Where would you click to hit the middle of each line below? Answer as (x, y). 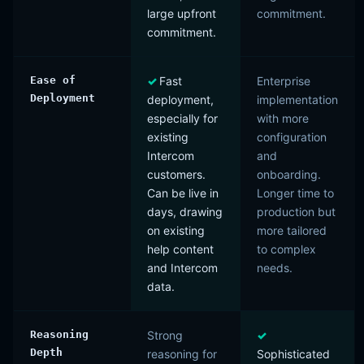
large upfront (182, 13)
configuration (292, 137)
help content (180, 249)
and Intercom (182, 268)
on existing (176, 230)
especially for (182, 118)
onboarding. (289, 174)
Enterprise (284, 81)
